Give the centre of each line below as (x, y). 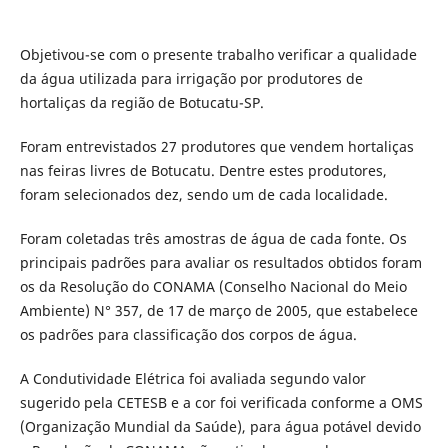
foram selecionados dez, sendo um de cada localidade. (203, 195)
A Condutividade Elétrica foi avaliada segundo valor (192, 379)
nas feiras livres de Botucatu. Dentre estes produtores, (203, 171)
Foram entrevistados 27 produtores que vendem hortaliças (216, 147)
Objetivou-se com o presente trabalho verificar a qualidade (218, 55)
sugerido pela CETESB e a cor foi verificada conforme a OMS (221, 403)
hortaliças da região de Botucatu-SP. (141, 103)
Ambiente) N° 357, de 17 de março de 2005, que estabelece (218, 311)
